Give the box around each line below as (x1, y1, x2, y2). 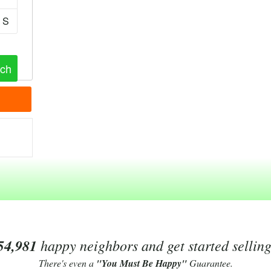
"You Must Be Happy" (96, 256, 187, 270)
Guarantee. (186, 256, 233, 269)
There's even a (38, 256, 96, 269)
